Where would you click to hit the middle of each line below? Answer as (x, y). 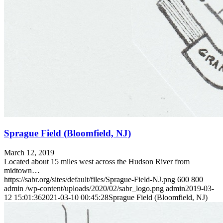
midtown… (22, 170)
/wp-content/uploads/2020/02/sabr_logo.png (95, 188)
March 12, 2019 (29, 152)
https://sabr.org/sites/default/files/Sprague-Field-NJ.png (90, 179)
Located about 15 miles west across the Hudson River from (97, 161)
